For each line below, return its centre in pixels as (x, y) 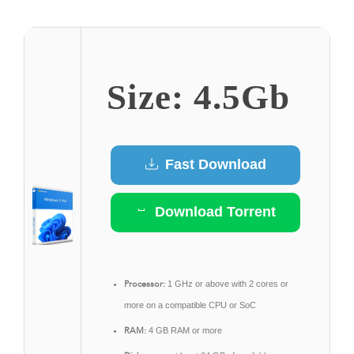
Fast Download (213, 165)
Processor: (145, 284)
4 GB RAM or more (184, 330)
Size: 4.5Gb (198, 97)
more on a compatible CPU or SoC (190, 305)
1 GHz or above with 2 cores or (227, 283)
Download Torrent (213, 212)
